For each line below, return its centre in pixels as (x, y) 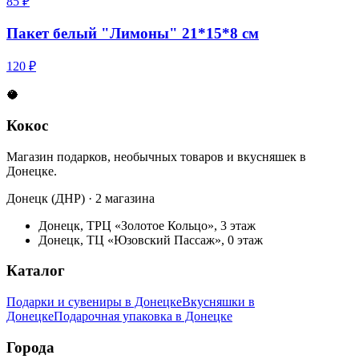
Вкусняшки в (218, 302)
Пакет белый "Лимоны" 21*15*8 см (133, 33)
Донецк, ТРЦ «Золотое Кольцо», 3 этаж (147, 225)
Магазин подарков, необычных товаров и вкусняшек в (156, 156)
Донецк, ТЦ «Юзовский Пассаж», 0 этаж (151, 240)
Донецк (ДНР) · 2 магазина (81, 198)
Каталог (36, 271)
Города (30, 347)
